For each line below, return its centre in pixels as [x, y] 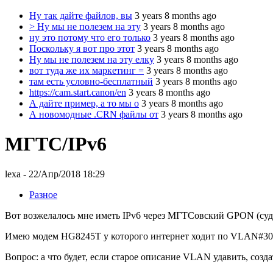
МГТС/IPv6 [56, 144]
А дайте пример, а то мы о [84, 103]
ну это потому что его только [90, 37]
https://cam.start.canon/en [78, 92]
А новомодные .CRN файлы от [94, 114]
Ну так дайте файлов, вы [81, 16]
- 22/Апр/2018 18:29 [63, 174]
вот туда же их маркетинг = [87, 70]
